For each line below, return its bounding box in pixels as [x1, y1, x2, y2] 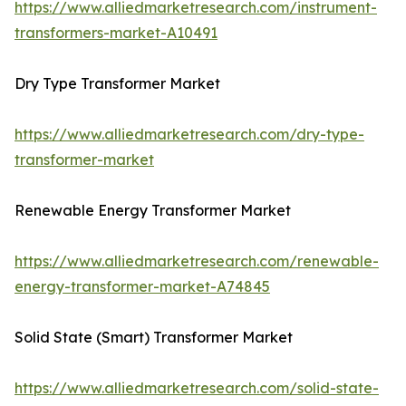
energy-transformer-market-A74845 [14, 277, 270, 296]
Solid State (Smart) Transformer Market [14, 328, 293, 347]
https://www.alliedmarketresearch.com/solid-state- [14, 379, 379, 398]
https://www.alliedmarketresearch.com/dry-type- [14, 125, 364, 144]
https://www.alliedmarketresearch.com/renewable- [14, 252, 379, 271]
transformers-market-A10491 [14, 24, 217, 43]
